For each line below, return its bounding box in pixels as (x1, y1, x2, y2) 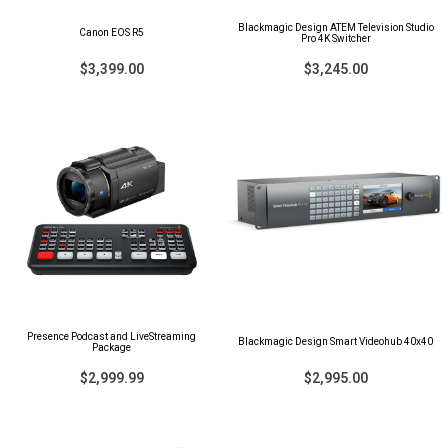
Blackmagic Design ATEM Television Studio (237, 22, 434, 33)
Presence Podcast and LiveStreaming (27, 331, 196, 342)
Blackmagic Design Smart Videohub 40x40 (238, 336, 433, 347)
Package (92, 342, 131, 353)
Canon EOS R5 (79, 27, 144, 38)
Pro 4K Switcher (300, 33, 371, 44)
